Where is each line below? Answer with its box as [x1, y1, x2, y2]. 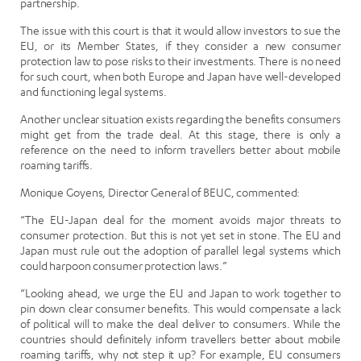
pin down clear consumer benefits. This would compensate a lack [20, 301, 341, 316]
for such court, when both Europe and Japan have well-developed [20, 69, 341, 84]
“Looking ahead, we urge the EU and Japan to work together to [20, 286, 341, 301]
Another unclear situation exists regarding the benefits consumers [20, 112, 341, 127]
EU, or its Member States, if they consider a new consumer [20, 39, 341, 53]
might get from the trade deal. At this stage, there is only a [20, 127, 341, 142]
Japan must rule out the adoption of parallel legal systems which [20, 243, 341, 258]
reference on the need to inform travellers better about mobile [20, 143, 341, 157]
